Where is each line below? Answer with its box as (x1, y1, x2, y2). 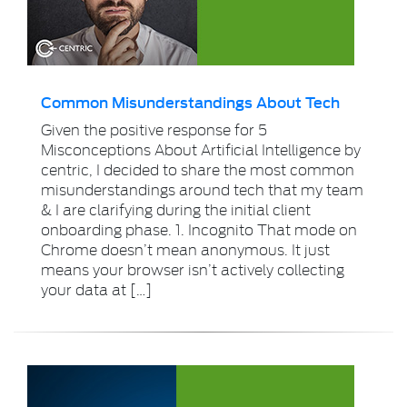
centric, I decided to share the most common (41, 158, 354, 180)
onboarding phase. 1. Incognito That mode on (41, 218, 357, 240)
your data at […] (41, 278, 152, 300)
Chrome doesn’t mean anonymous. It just (41, 238, 330, 260)
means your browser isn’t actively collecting (41, 258, 344, 280)
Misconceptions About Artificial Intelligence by (41, 138, 361, 160)
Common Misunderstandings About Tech (41, 90, 340, 114)
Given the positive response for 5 (41, 118, 267, 140)
